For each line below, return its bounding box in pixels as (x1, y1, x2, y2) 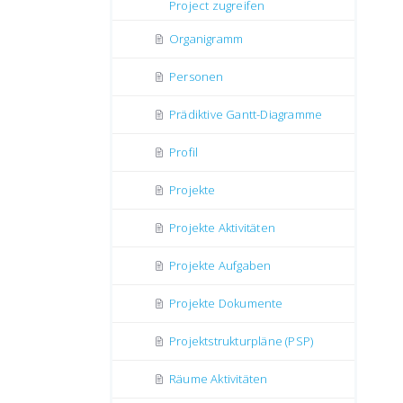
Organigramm (169, 31, 244, 47)
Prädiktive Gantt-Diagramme (169, 106, 323, 122)
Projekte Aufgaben (169, 257, 272, 273)
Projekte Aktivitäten (169, 219, 275, 236)
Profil (169, 144, 199, 160)
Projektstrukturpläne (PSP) (169, 333, 314, 349)
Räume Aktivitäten (169, 371, 268, 387)
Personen (169, 68, 224, 85)
